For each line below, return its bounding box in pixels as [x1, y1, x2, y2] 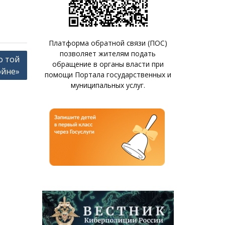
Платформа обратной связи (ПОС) [48, 38, 167, 48]
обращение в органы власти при [52, 59, 164, 69]
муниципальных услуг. [70, 80, 145, 90]
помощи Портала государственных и [44, 70, 171, 79]
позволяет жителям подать [60, 49, 156, 58]
